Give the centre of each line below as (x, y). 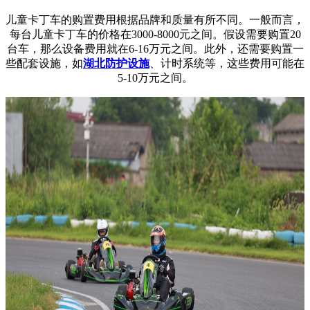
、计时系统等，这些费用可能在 (227, 63)
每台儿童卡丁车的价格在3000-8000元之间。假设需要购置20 (155, 34)
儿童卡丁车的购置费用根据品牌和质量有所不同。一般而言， (155, 19)
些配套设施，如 (44, 63)
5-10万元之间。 (155, 77)
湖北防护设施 (116, 63)
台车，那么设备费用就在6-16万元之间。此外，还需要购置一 (155, 48)
